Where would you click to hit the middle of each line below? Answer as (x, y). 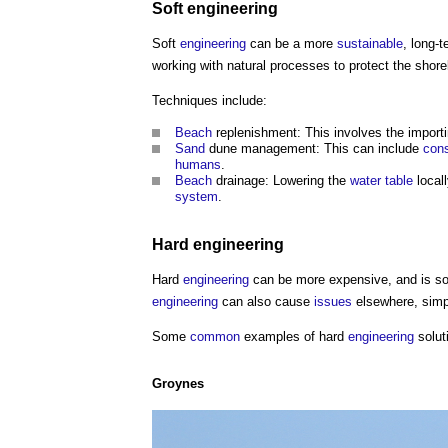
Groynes (178, 383)
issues (333, 301)
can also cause (266, 301)
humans (198, 165)
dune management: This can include (314, 149)
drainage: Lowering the (281, 181)
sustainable (370, 44)
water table (381, 181)
